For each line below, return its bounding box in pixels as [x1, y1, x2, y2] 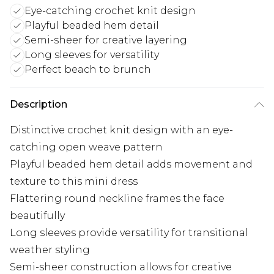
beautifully [10, 209, 65, 221]
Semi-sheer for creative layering [24, 34, 187, 46]
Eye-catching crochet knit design [24, 4, 196, 17]
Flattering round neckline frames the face [10, 192, 224, 204]
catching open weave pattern [10, 141, 163, 153]
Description [10, 98, 67, 110]
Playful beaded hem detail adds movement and [10, 158, 253, 170]
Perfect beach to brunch [24, 63, 151, 75]
